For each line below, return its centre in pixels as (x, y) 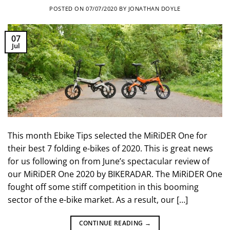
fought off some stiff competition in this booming (103, 187)
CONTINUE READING (112, 223)
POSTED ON (68, 8)
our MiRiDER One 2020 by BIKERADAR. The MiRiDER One (115, 174)
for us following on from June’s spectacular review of (109, 161)
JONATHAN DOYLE (154, 8)
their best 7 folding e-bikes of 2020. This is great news (110, 148)
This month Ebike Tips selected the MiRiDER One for (108, 135)
